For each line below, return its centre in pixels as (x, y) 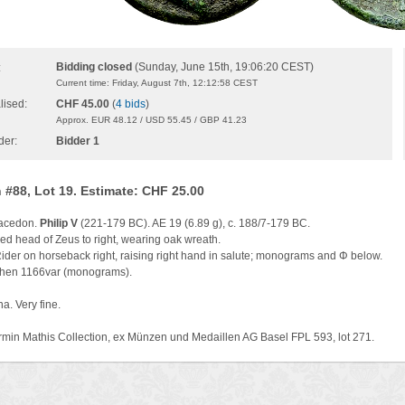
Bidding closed (94, 67)
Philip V (59, 223)
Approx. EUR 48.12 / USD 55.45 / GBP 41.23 (151, 120)
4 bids (131, 104)
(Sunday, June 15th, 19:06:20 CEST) (223, 67)
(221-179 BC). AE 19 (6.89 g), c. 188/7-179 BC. (194, 223)
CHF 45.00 (83, 104)
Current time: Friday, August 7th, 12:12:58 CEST (157, 83)
